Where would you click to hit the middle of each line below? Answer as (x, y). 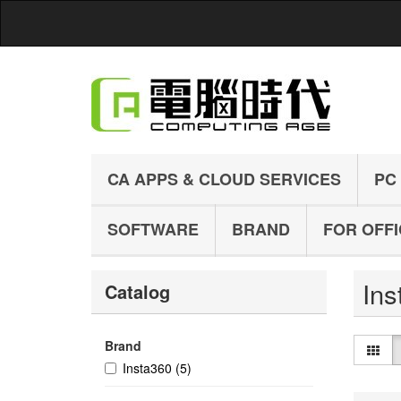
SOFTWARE (153, 229)
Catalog (137, 291)
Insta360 (149, 368)
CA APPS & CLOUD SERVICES (224, 179)
